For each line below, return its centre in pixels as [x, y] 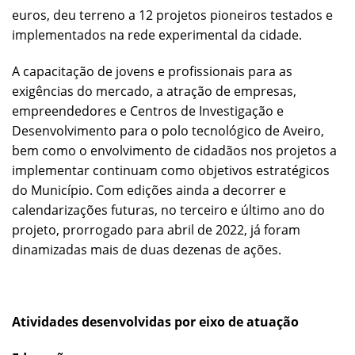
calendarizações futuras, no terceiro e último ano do [168, 210]
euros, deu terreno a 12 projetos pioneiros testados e [172, 15]
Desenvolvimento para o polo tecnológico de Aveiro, [168, 130]
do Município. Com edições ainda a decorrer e [149, 190]
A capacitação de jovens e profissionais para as [152, 71]
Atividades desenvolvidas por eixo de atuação [155, 322]
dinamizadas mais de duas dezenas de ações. [147, 249]
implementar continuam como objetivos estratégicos [171, 170]
